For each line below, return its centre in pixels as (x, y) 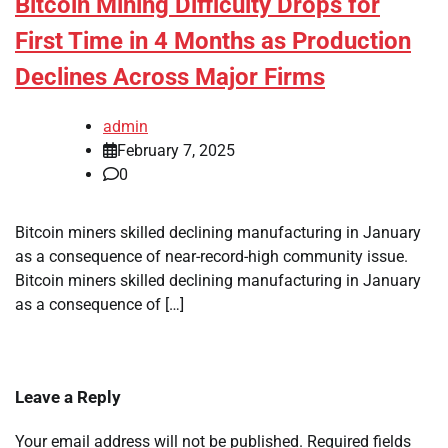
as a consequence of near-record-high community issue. (211, 257)
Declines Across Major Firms (170, 77)
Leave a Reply (68, 397)
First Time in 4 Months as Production (213, 41)
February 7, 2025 (176, 151)
